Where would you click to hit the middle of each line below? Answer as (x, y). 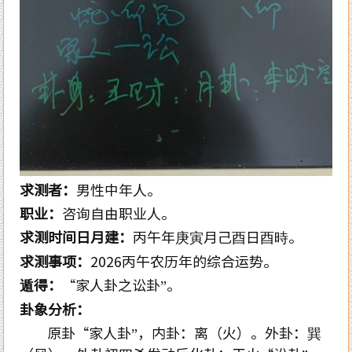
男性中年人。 (119, 189)
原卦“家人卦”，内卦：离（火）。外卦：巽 (170, 332)
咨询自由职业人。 (119, 213)
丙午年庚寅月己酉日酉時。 (218, 236)
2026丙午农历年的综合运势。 (184, 260)
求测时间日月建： (76, 236)
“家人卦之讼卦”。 (121, 284)
